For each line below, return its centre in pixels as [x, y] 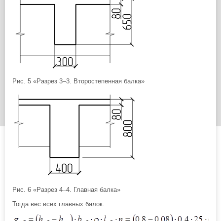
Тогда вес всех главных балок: [58, 204]
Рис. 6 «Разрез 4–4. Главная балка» [66, 190]
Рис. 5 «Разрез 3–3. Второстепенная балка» [78, 81]
